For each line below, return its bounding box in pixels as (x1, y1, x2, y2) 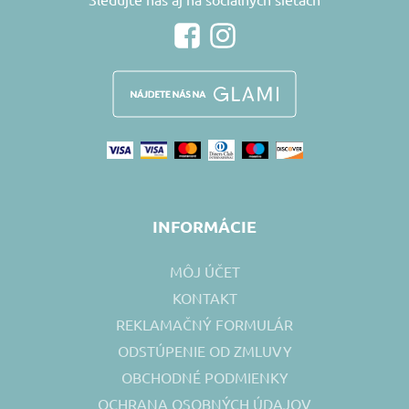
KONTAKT (172, 288, 237, 307)
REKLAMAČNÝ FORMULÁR (116, 314, 293, 333)
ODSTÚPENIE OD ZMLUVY (117, 341, 292, 360)
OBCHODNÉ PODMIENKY (121, 367, 288, 386)
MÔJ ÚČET (169, 261, 240, 280)
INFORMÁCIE (152, 215, 257, 236)
